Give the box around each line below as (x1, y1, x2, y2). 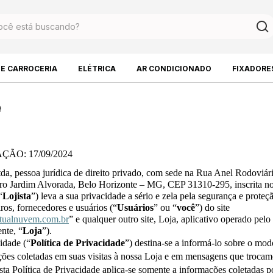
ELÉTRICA (78, 63, 116, 73)
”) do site (195, 202, 230, 213)
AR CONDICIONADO (136, 63, 211, 73)
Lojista (2, 191, 31, 202)
